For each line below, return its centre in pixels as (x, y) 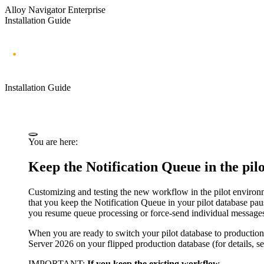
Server (42, 243)
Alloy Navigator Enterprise (55, 10)
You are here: (53, 141)
